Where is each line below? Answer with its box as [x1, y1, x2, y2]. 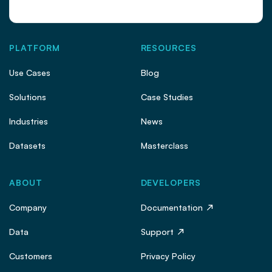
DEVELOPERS [140, 177, 202, 188]
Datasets [9, 140, 46, 151]
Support [140, 226, 174, 237]
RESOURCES [140, 42, 197, 53]
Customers [9, 251, 52, 262]
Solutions [9, 92, 46, 103]
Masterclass [140, 140, 188, 151]
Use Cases [9, 67, 50, 78]
